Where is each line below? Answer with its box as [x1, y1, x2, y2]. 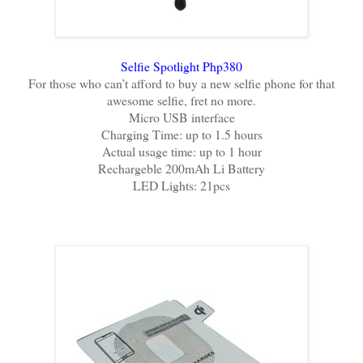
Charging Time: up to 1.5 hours [100, 125, 263, 143]
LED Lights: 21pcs [133, 176, 230, 194]
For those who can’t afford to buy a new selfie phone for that [28, 74, 335, 92]
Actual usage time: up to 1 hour [101, 142, 262, 160]
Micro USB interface [128, 108, 235, 126]
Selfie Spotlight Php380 [121, 57, 242, 75]
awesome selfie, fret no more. [107, 91, 256, 109]
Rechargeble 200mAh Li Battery [98, 159, 265, 177]
